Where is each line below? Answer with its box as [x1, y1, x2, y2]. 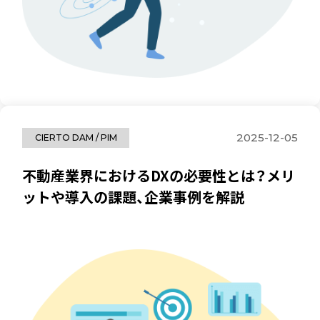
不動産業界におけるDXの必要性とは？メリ [22, 164, 296, 186]
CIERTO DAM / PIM [34, 131, 117, 143]
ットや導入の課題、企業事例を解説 [22, 186, 245, 207]
